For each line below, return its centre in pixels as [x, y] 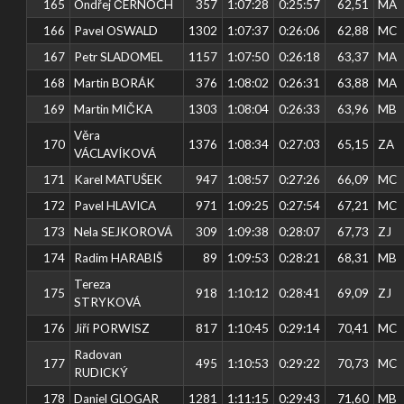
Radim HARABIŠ [119, 257]
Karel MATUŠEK [119, 179]
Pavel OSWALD [116, 30]
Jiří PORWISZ [112, 328]
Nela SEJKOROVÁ [124, 231]
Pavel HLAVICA [115, 205]
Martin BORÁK [115, 83]
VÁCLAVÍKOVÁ [115, 153]
